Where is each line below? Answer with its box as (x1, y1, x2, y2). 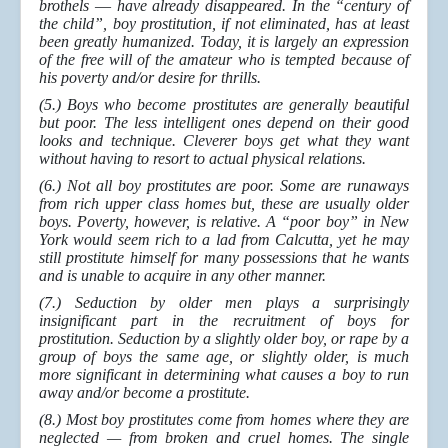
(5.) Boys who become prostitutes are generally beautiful (39, 96, 409, 114)
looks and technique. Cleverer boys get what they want (39, 132, 409, 150)
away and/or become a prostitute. (39, 384, 250, 402)
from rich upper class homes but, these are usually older (39, 195, 409, 213)
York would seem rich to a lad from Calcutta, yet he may (39, 231, 409, 249)
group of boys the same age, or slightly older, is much (39, 348, 409, 366)
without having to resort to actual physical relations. (39, 150, 366, 168)
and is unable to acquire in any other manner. (39, 267, 326, 285)
